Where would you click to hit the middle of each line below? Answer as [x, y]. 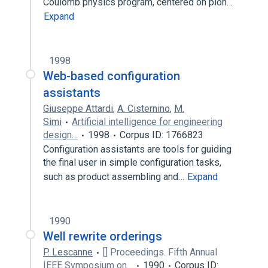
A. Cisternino [144, 109]
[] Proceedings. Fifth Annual [160, 252]
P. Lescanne [68, 252]
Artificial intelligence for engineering [147, 122]
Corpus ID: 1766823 [162, 135]
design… [60, 135]
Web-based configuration [112, 76]
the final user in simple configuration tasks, [132, 162]
